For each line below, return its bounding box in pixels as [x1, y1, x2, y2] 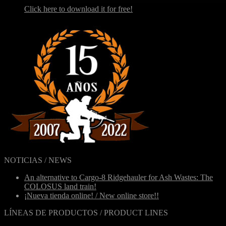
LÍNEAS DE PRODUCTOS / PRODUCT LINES [4, 208, 168, 217]
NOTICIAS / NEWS [4, 156, 72, 165]
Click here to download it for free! [24, 5, 133, 14]
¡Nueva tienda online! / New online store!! [24, 191, 159, 200]
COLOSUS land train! [24, 182, 96, 191]
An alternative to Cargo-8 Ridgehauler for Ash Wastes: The [24, 173, 213, 182]
